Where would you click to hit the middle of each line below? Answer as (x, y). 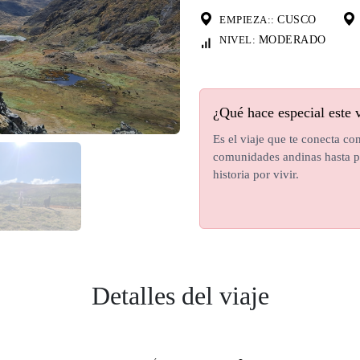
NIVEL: (239, 40)
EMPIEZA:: (248, 20)
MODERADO (292, 40)
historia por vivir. (256, 174)
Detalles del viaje (180, 296)
